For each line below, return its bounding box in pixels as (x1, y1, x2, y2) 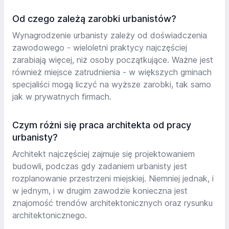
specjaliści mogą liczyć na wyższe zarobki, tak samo (12, 79, 211, 90)
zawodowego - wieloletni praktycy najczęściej (12, 42, 187, 53)
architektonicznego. (12, 210, 89, 221)
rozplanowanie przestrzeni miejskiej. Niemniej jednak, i (12, 173, 214, 184)
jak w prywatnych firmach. (12, 91, 111, 102)
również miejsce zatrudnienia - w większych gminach (12, 67, 212, 78)
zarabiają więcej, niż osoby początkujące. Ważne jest (12, 55, 213, 65)
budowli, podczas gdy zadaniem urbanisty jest (12, 161, 187, 172)
